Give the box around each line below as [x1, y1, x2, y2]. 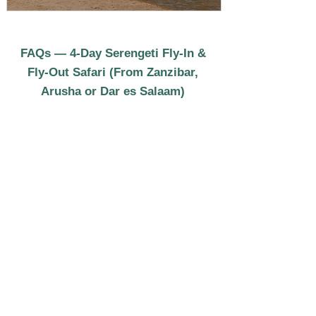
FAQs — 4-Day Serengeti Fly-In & [20, 46, 206, 60]
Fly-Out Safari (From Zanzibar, [28, 65, 198, 79]
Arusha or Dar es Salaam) [41, 84, 185, 98]
